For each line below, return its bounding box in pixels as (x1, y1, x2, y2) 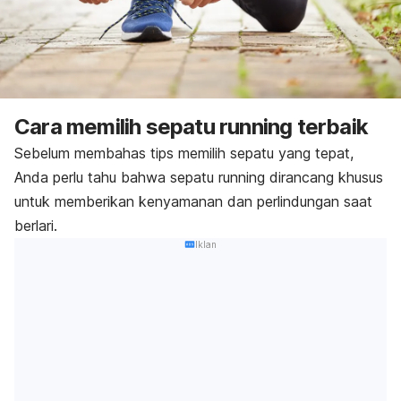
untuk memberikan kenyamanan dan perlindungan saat (14, 192, 372, 210)
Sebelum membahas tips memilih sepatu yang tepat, (14, 143, 354, 162)
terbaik (292, 113, 369, 140)
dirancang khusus (265, 167, 383, 186)
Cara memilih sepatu (14, 113, 219, 140)
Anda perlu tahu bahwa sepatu (14, 167, 218, 186)
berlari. (14, 216, 57, 235)
